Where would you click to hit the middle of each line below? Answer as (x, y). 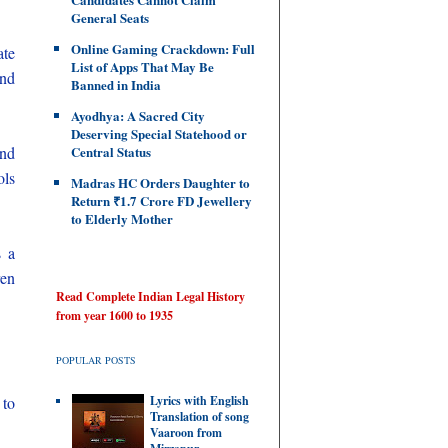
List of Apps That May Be (142, 66)
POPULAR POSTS (96, 360)
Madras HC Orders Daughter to (160, 182)
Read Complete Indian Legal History (150, 296)
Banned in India (116, 84)
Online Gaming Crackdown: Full (163, 48)
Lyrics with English (199, 401)
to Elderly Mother (122, 218)
